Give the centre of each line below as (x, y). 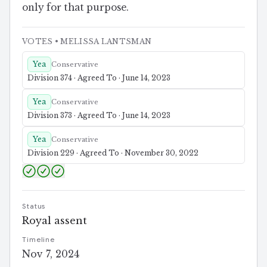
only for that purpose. (75, 8)
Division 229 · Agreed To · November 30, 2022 (113, 153)
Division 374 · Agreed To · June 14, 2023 (99, 78)
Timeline (39, 240)
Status (34, 207)
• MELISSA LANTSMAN (102, 42)
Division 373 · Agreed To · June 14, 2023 (99, 116)
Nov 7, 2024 (51, 254)
